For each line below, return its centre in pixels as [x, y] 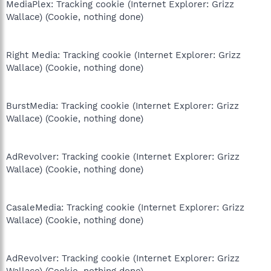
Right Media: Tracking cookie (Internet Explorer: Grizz [123, 55]
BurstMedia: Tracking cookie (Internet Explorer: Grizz [122, 106]
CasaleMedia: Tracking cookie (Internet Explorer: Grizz [125, 207]
